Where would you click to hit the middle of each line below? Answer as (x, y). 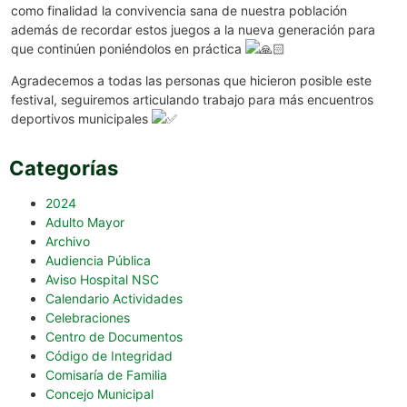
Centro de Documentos (114, 337)
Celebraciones (88, 318)
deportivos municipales (81, 119)
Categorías (64, 169)
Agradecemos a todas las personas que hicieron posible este (191, 81)
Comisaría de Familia (106, 375)
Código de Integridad (109, 356)
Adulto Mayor (85, 223)
